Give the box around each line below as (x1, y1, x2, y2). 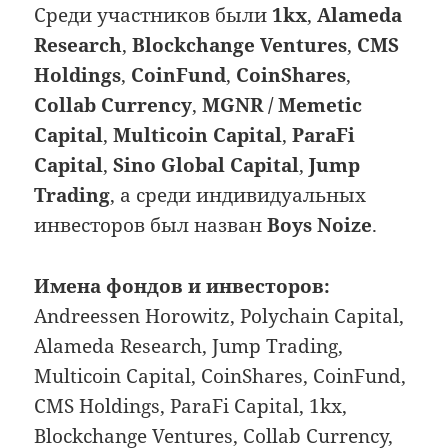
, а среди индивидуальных (110, 182, 367, 209)
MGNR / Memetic (202, 92, 363, 119)
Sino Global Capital (113, 152, 300, 179)
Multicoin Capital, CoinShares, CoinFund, (34, 362, 407, 389)
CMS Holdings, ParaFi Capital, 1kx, (34, 392, 348, 419)
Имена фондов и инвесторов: (34, 272, 331, 299)
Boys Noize (267, 212, 373, 239)
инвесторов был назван (34, 212, 268, 239)
